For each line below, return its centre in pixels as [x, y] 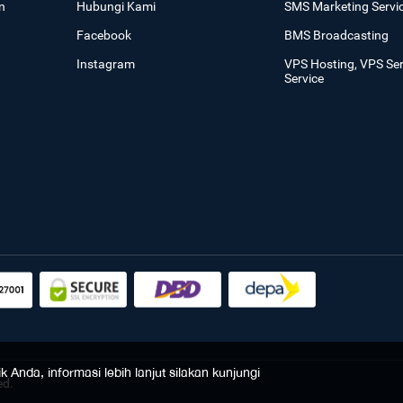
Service [304, 78]
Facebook [104, 35]
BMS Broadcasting [336, 35]
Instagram [106, 63]
